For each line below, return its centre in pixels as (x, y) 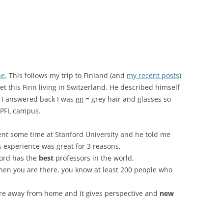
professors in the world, (94, 158)
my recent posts (153, 76)
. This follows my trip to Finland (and (66, 76)
